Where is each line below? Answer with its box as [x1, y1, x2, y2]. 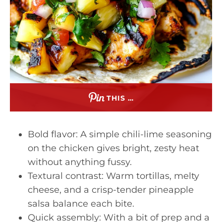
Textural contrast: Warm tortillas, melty [28, 170, 199, 181]
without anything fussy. [28, 157, 132, 167]
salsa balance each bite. [28, 198, 134, 209]
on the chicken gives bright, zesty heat [28, 143, 199, 154]
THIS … [106, 94, 134, 103]
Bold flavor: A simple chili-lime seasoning [28, 129, 212, 140]
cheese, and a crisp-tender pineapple [28, 184, 194, 195]
